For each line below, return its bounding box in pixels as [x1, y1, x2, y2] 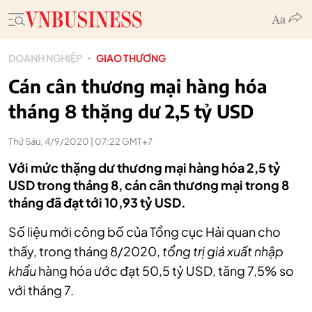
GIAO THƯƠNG [96, 52, 166, 64]
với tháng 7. [8, 282, 74, 298]
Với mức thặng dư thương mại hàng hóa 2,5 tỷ [8, 159, 281, 175]
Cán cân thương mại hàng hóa [8, 75, 267, 97]
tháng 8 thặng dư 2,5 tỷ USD [8, 100, 254, 123]
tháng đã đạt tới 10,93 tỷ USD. [8, 194, 186, 210]
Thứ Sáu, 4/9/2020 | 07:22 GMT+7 [8, 136, 153, 147]
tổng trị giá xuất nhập [162, 243, 283, 259]
